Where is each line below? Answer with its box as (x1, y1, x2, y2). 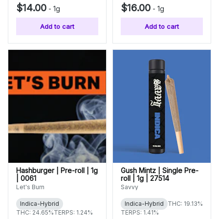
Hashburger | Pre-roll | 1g (16, 166, 98, 175)
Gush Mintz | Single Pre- (121, 166, 198, 175)
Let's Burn (16, 183, 44, 191)
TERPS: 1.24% (54, 209, 93, 216)
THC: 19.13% (168, 200, 203, 207)
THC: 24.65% (16, 209, 54, 216)
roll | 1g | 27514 (121, 174, 169, 182)
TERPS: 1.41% (121, 209, 159, 216)
